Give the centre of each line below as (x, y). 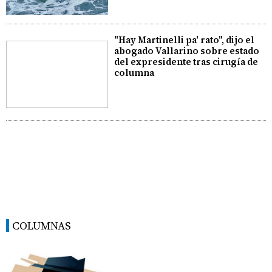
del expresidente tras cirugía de (186, 62)
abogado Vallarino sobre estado (187, 51)
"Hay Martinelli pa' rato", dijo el (185, 40)
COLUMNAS (42, 226)
